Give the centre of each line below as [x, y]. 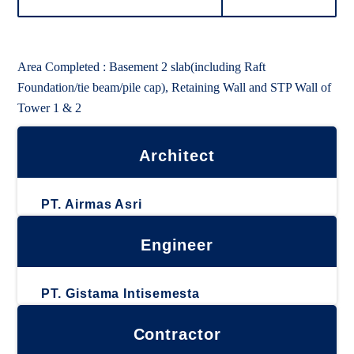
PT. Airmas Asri [92, 204]
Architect [177, 156]
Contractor [177, 334]
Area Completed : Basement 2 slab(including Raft [142, 67]
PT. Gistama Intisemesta [121, 294]
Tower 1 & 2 [50, 108]
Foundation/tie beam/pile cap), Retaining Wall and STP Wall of [175, 87]
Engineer [177, 245]
